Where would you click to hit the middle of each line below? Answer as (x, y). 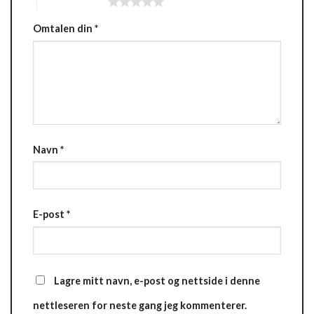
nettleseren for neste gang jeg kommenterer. (140, 306)
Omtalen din (64, 28)
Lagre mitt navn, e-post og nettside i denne (157, 281)
